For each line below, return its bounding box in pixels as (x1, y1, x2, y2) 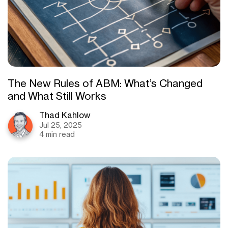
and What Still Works (8, 90, 106, 103)
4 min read (39, 130, 75, 139)
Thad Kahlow (39, 110, 91, 121)
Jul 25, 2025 (39, 121, 82, 130)
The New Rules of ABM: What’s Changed (8, 77, 203, 90)
